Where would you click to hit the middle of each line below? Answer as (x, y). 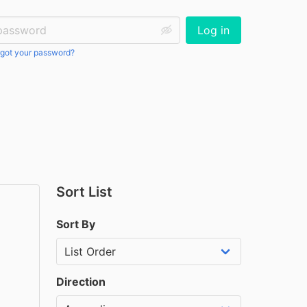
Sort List (84, 192)
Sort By (76, 224)
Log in (213, 30)
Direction (81, 282)
